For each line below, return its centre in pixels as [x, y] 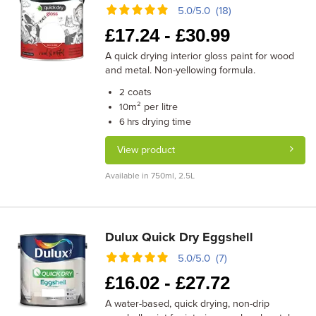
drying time [165, 122]
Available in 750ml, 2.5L [150, 176]
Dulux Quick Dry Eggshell [180, 237]
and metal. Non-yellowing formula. [181, 70]
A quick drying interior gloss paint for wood [200, 56]
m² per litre [153, 107]
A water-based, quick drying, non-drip [188, 304]
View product [146, 150]
